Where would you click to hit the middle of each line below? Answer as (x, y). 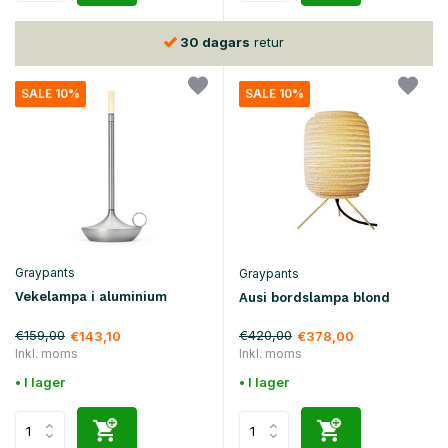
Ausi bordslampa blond (314, 298)
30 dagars (214, 41)
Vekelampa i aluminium (91, 297)
